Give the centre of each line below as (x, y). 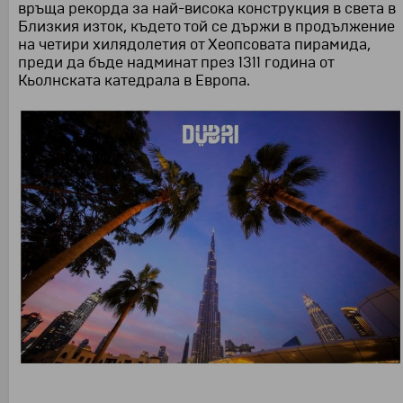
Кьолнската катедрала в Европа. (134, 80)
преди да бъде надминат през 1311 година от (176, 62)
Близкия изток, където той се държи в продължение (206, 26)
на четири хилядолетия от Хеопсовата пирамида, (194, 44)
